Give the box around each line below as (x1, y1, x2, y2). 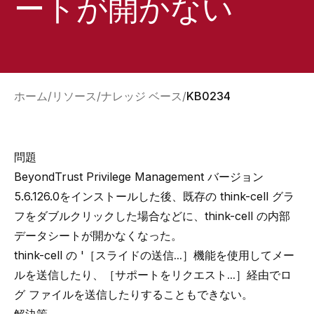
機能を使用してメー (193, 248, 294, 262)
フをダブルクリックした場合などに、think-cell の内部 (14, 209, 290, 223)
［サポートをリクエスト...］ (104, 268, 247, 282)
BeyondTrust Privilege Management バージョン (14, 170, 264, 184)
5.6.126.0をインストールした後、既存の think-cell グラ (14, 189, 294, 203)
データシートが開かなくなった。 (14, 228, 182, 243)
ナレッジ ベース (101, 89, 182, 103)
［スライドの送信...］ (84, 248, 193, 262)
